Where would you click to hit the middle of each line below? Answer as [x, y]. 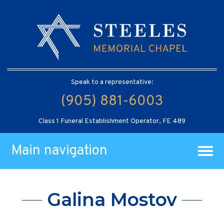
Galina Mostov [112, 200]
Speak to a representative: [112, 82]
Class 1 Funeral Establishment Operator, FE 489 [112, 121]
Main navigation [59, 151]
